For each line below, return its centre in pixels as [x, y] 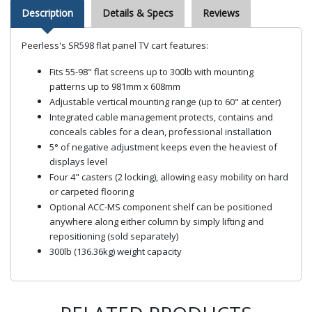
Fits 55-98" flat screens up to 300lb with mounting [151, 71]
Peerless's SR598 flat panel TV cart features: [115, 45]
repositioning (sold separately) [114, 236]
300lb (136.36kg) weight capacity [116, 251]
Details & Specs [138, 13]
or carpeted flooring [92, 192]
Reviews [221, 13]
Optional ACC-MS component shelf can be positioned [161, 206]
